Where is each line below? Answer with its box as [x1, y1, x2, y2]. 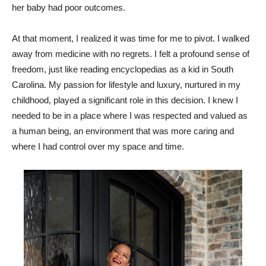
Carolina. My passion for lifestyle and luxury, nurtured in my [12, 79, 240, 90]
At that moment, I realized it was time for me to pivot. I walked [12, 33, 249, 43]
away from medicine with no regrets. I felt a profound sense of [12, 48, 249, 59]
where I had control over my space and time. [12, 141, 184, 151]
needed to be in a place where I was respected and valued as [12, 110, 248, 121]
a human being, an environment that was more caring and [12, 125, 234, 136]
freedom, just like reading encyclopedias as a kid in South [12, 64, 233, 74]
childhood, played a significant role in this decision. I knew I [12, 94, 238, 105]
